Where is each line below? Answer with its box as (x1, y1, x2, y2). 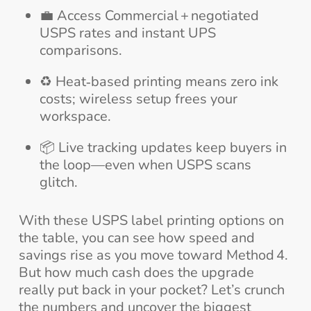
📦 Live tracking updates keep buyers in (39, 138, 287, 158)
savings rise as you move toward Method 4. (18, 246, 288, 265)
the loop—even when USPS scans (39, 155, 251, 175)
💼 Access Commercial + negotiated (39, 6, 259, 26)
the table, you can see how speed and (18, 228, 255, 248)
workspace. (39, 107, 111, 126)
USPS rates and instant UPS (39, 24, 216, 43)
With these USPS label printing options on (18, 211, 284, 230)
